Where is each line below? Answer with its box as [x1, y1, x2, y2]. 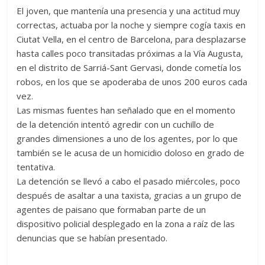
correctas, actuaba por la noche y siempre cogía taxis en [17, 19, 246, 31]
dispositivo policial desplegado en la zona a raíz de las [17, 218, 235, 230]
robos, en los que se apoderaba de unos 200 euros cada [17, 76, 248, 88]
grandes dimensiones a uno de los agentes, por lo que [17, 132, 238, 144]
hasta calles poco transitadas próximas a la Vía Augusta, [17, 47, 244, 59]
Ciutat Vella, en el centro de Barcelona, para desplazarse [17, 33, 247, 45]
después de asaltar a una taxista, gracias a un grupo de [17, 189, 242, 201]
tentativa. [17, 161, 56, 173]
